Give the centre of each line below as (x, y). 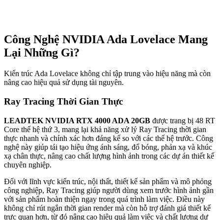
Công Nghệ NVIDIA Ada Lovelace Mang (106, 40)
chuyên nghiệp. (28, 165)
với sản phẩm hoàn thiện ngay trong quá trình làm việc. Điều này (104, 199)
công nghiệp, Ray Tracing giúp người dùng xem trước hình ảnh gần (109, 190)
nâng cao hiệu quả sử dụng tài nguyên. (64, 82)
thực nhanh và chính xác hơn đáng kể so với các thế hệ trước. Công (109, 138)
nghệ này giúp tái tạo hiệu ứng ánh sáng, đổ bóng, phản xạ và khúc (108, 147)
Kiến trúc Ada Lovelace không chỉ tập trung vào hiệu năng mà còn (107, 74)
